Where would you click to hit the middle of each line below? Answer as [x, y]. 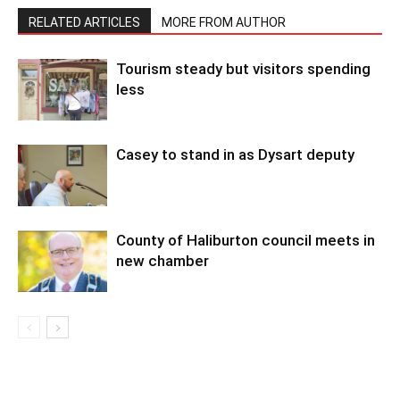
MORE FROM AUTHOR [224, 23]
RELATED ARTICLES [84, 23]
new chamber [162, 261]
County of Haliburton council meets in [246, 241]
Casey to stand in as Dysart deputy [235, 155]
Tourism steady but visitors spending [243, 69]
